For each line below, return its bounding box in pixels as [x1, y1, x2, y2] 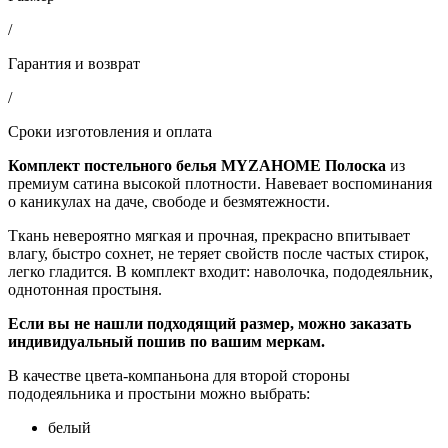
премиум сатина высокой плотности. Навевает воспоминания [8, 174, 432, 192]
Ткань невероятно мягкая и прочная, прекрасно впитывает [8, 226, 410, 244]
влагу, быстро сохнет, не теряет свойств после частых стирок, [8, 244, 429, 262]
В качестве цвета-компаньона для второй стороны [8, 366, 350, 384]
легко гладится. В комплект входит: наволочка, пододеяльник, [8, 262, 433, 280]
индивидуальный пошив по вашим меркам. [8, 332, 325, 350]
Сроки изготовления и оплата [8, 122, 212, 140]
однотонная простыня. [8, 280, 162, 298]
